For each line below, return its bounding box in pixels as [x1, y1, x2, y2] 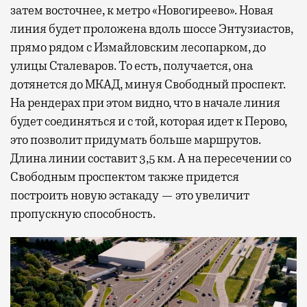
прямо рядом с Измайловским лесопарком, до [10, 39, 266, 55]
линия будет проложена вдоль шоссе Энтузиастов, [10, 21, 293, 36]
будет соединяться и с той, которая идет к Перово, [10, 113, 287, 129]
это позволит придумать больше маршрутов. [10, 132, 261, 147]
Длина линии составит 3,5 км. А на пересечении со [10, 150, 291, 166]
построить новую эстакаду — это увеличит [10, 187, 249, 203]
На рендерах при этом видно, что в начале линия [10, 95, 280, 110]
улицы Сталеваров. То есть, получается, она [10, 58, 253, 73]
